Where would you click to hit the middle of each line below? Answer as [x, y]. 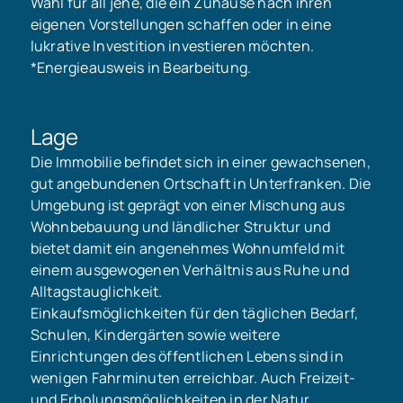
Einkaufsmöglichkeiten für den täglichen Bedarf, [194, 313]
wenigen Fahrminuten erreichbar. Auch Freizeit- [193, 378]
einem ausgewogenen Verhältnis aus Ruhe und [190, 270]
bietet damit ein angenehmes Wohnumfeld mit [188, 249]
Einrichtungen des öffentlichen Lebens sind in [187, 357]
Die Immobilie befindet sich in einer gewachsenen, [200, 162]
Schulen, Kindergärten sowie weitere [155, 335]
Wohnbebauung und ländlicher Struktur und [180, 227]
